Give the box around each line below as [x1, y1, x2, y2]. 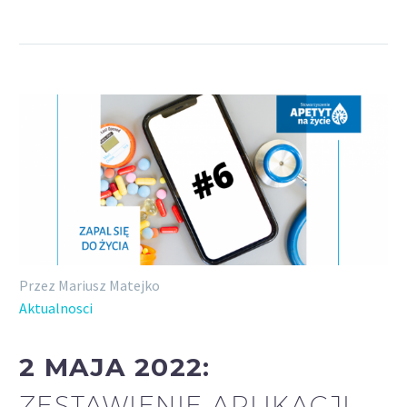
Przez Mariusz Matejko [19, 275, 160, 294]
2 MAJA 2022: [19, 352, 211, 383]
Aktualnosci [19, 298, 93, 317]
